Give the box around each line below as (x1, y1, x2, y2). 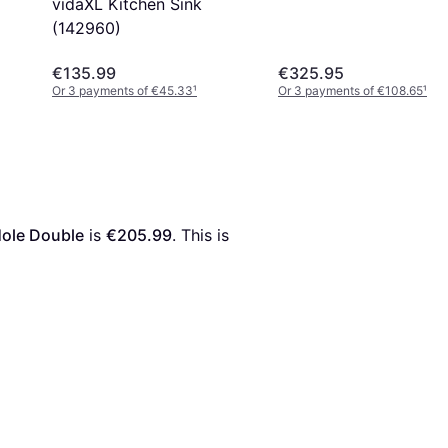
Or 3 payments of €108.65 (278, 82, 423, 98)
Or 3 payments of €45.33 (52, 82, 193, 98)
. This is (172, 224, 229, 245)
